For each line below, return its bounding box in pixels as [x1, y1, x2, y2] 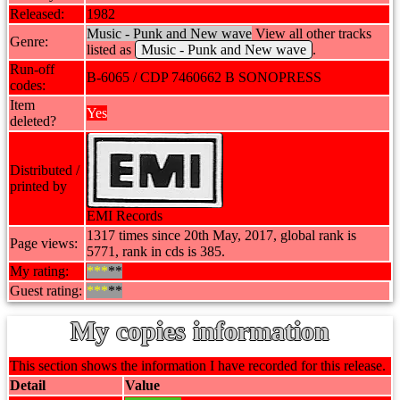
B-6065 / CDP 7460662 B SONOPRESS [87, 70, 321, 85]
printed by [10, 179, 67, 194]
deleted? [10, 113, 56, 129]
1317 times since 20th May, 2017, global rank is [87, 228, 356, 243]
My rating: [10, 263, 69, 279]
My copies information [71, 316, 329, 346]
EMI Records [87, 208, 162, 223]
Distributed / [10, 162, 79, 178]
